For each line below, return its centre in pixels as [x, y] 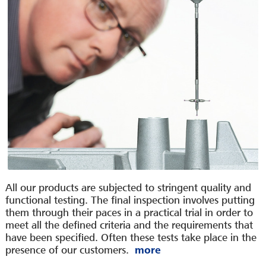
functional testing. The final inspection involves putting [130, 201]
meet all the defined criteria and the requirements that [129, 226]
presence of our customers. [67, 251]
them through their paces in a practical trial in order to [129, 213]
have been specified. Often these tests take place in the [131, 238]
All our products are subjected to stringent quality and [128, 188]
